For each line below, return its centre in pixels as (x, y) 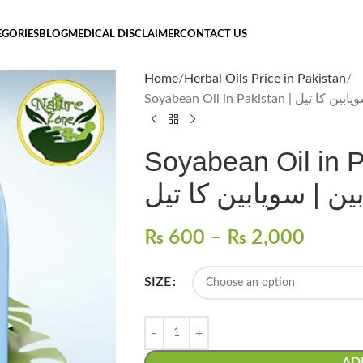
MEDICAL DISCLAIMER (124, 34)
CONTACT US (214, 34)
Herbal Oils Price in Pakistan (265, 79)
